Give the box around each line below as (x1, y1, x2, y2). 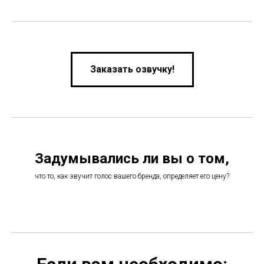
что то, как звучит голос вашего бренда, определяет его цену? (35, 171, 229, 180)
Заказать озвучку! (90, 63, 174, 75)
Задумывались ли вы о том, (35, 150, 229, 167)
